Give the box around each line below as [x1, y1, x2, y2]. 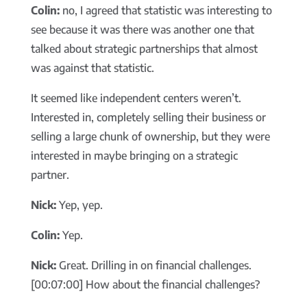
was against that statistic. [30, 61, 154, 75]
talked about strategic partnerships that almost [30, 42, 258, 56]
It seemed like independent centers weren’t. [30, 91, 241, 106]
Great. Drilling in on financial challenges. [56, 258, 251, 273]
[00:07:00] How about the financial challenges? [30, 278, 260, 292]
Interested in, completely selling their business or [30, 110, 266, 125]
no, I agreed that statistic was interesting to [59, 3, 272, 18]
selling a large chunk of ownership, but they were [30, 130, 270, 144]
